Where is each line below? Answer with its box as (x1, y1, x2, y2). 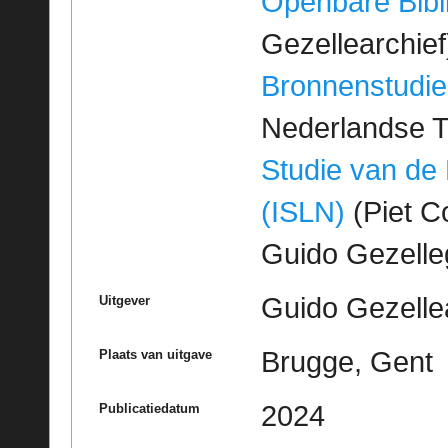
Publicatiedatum (98, 401, 200, 417)
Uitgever (98, 293, 150, 309)
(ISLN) (260, 196, 345, 229)
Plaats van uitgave (98, 347, 212, 363)
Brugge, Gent (260, 346, 433, 379)
